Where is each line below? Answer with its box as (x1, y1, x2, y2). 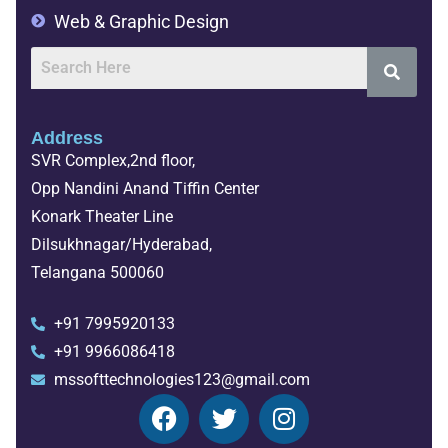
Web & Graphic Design (53, 10, 229, 32)
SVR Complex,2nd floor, (31, 150, 195, 170)
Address (31, 127, 103, 148)
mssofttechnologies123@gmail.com (53, 369, 310, 389)
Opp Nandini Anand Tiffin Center (31, 178, 259, 198)
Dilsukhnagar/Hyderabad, (31, 234, 212, 254)
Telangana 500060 (31, 262, 164, 282)
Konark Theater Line (31, 206, 173, 226)
